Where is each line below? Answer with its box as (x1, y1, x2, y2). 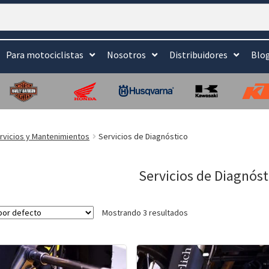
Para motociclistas (6, 49, 83, 61)
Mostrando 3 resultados (102, 207, 189, 219)
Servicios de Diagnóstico (98, 130, 189, 142)
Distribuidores (169, 49, 228, 61)
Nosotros (107, 49, 146, 61)
